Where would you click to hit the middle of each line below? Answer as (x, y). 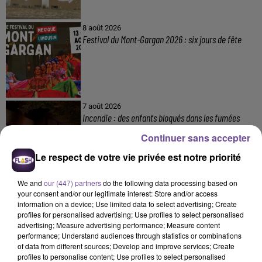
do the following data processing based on (169, 182)
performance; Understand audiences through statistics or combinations (130, 235)
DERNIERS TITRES (48, 232)
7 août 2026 (101, 106)
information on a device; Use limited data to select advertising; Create (127, 204)
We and (31, 182)
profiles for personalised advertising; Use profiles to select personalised (131, 214)
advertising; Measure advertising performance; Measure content (119, 225)
